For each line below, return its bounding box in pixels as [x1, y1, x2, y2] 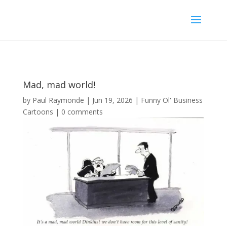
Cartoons [22, 107, 53, 117]
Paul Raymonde [32, 95, 84, 105]
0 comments [61, 107, 103, 117]
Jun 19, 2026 [92, 95, 133, 105]
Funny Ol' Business [140, 95, 203, 105]
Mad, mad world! [22, 79, 95, 91]
